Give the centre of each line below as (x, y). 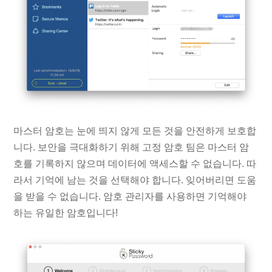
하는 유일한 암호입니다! (66, 213)
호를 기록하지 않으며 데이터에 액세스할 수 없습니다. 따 (135, 164)
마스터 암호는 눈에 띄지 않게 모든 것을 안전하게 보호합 (135, 131)
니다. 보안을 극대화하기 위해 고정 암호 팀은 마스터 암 (131, 148)
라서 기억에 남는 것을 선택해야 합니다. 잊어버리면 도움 (135, 180)
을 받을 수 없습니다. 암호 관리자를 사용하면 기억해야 (130, 197)
